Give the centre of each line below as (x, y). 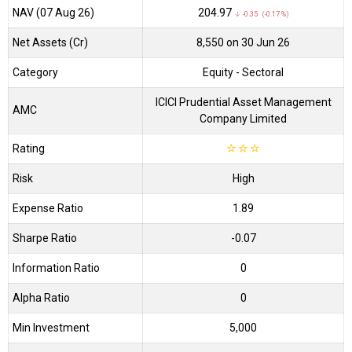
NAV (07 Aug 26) (53, 12)
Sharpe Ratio (45, 238)
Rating (29, 148)
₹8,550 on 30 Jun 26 (243, 42)
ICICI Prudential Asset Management (243, 102)
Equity (219, 72)
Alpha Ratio (41, 297)
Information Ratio (56, 268)
